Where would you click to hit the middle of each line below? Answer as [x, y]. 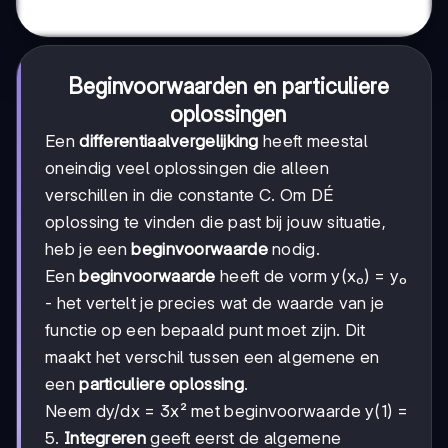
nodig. [293, 248]
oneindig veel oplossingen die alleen [187, 167]
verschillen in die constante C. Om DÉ [189, 194]
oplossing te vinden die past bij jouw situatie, [216, 221]
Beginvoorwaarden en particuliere [228, 85]
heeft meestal [313, 140]
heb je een [88, 248]
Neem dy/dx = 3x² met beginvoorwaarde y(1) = [226, 410]
